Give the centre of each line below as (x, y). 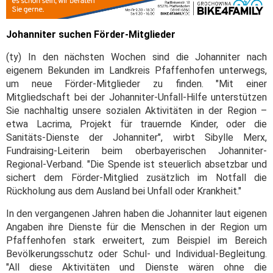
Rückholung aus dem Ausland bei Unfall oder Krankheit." (124, 191)
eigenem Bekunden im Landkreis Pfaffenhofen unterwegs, (136, 71)
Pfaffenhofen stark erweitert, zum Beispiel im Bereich (136, 241)
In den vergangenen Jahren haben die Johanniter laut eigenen (136, 214)
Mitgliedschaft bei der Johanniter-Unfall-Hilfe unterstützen (136, 97)
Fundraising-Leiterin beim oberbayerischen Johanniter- (136, 151)
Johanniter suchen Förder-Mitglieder (91, 35)
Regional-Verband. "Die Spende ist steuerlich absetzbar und (136, 165)
